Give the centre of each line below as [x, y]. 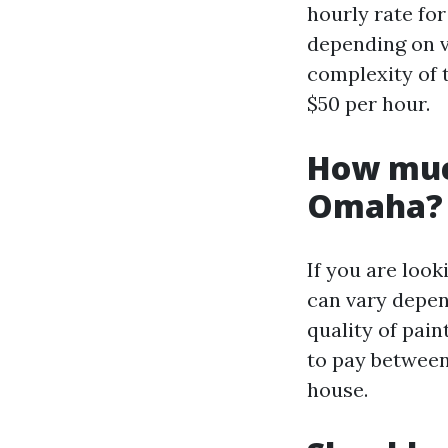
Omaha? [375, 205]
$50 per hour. [368, 103]
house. [337, 389]
